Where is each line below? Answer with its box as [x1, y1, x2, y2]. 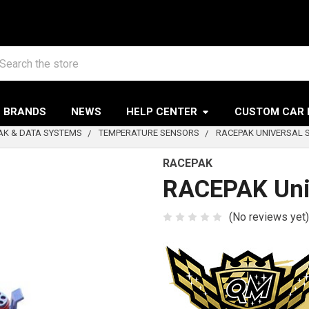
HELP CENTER [126, 106, 198, 118]
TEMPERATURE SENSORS [99, 128, 199, 138]
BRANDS [3, 106, 47, 118]
